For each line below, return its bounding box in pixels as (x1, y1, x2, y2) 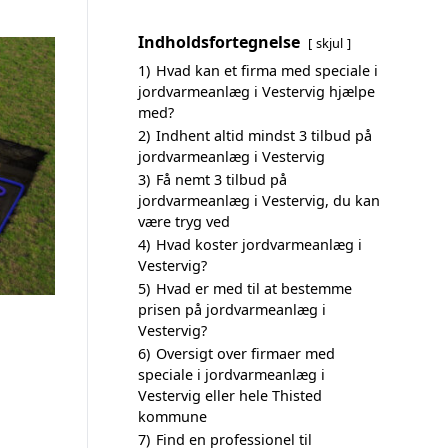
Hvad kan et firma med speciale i (156, 61, 378, 80)
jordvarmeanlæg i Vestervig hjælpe (138, 82, 375, 101)
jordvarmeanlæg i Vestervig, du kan (138, 191, 380, 210)
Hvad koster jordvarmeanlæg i (156, 235, 362, 254)
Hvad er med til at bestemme (156, 279, 352, 298)
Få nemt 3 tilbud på (156, 170, 287, 189)
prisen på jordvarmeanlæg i (138, 300, 326, 319)
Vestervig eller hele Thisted (138, 386, 322, 405)
